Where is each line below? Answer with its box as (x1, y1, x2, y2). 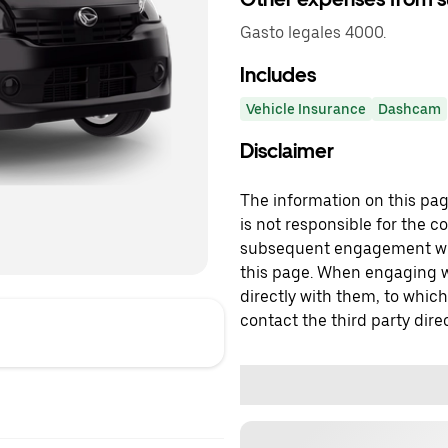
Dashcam (378, 101, 441, 117)
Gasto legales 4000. (240, 23, 386, 42)
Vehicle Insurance (246, 101, 366, 117)
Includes (240, 63, 316, 87)
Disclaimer (240, 139, 334, 163)
